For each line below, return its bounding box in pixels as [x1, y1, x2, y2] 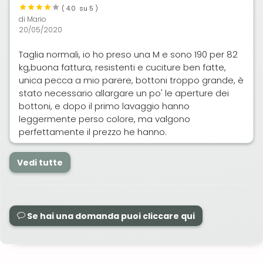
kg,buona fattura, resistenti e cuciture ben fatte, [19, 60, 226, 73]
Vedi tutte [17, 157, 63, 169]
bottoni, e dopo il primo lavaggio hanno [19, 99, 190, 112]
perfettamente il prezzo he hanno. [19, 125, 167, 138]
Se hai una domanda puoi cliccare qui [25, 210, 195, 222]
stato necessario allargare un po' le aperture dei [19, 86, 229, 99]
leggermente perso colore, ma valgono [19, 112, 190, 125]
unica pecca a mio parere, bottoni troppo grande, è [19, 73, 244, 86]
